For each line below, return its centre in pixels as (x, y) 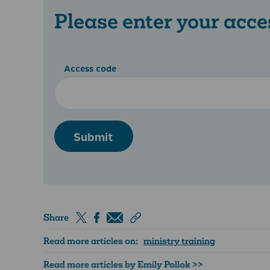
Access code (90, 68)
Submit (94, 136)
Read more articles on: (93, 241)
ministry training (179, 241)
